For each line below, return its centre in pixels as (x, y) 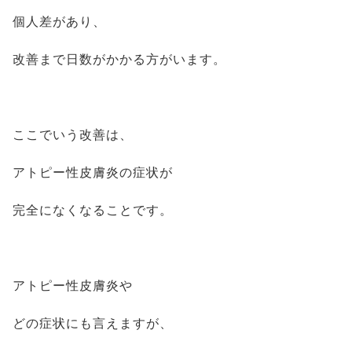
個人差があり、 (59, 22)
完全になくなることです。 (93, 210)
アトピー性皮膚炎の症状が (93, 172)
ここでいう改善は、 (73, 135)
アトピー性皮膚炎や (73, 286)
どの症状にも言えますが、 (93, 323)
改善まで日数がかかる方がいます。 (119, 59)
